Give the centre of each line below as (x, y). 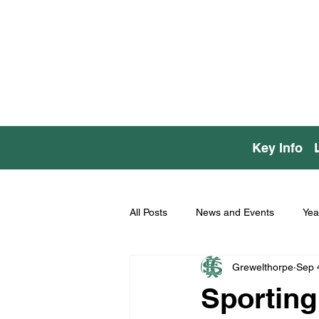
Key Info (278, 147)
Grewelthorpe (263, 267)
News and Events (235, 212)
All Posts (148, 212)
